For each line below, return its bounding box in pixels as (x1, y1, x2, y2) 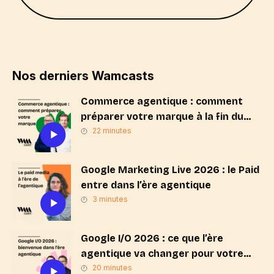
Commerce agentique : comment (81, 95, 243, 107)
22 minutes (92, 126, 131, 135)
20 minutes (92, 263, 132, 272)
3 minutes (92, 194, 128, 204)
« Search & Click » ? (81, 126, 172, 138)
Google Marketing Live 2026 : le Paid (81, 164, 259, 176)
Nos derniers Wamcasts (12, 68, 154, 83)
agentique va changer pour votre (81, 248, 243, 259)
